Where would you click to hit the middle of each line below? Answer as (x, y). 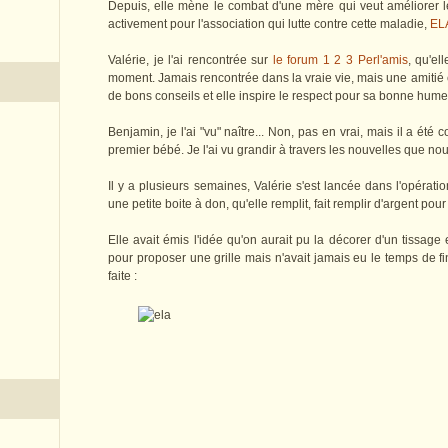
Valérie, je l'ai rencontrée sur (190, 60)
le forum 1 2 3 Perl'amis (340, 60)
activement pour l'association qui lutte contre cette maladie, (269, 24)
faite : (122, 276)
